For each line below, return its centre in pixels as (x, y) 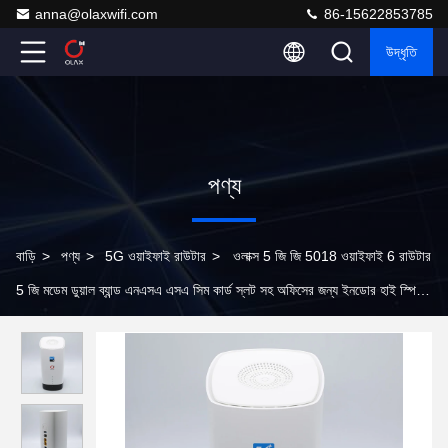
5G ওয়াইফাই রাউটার (155, 256)
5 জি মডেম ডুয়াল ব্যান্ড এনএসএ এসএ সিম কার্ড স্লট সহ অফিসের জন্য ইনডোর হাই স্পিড (220, 290)
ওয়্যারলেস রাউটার (57, 324)
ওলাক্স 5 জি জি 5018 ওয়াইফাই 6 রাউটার (332, 256)
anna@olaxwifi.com (96, 14)
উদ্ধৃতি (401, 52)
